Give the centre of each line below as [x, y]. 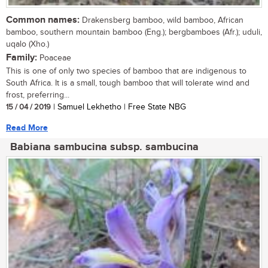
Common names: [43, 20]
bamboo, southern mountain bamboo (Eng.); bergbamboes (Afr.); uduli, [134, 33]
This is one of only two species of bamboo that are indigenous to [126, 71]
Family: [22, 58]
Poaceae [54, 58]
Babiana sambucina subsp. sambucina [104, 147]
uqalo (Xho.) [28, 45]
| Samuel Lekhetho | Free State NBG [118, 107]
